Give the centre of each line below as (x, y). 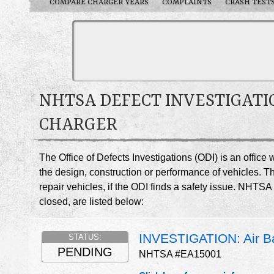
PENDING (85, 252)
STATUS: (85, 237)
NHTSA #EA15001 (180, 254)
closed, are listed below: (91, 202)
